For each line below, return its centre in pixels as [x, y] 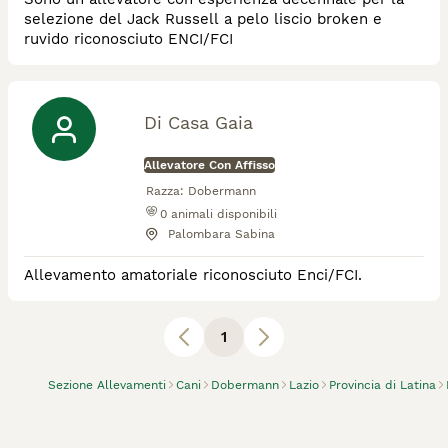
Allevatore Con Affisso [209, 164]
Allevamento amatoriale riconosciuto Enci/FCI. [193, 274]
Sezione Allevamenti [107, 384]
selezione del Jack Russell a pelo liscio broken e [203, 18]
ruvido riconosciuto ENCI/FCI [128, 38]
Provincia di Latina [382, 384]
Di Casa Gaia [198, 122]
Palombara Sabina [221, 233]
